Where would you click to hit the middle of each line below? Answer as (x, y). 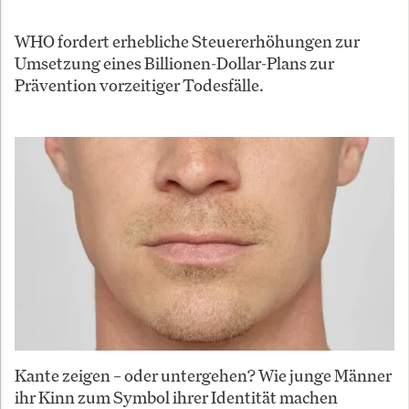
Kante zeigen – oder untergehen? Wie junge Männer (203, 376)
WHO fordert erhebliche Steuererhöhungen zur (187, 42)
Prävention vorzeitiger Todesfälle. (139, 85)
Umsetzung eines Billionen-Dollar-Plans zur (174, 63)
